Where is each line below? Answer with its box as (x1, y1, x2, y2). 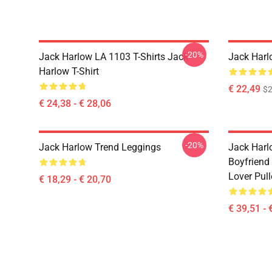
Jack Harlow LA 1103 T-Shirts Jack (39, 51, 188, 63)
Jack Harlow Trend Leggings (39, 141, 161, 153)
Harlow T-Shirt (39, 66, 99, 77)
